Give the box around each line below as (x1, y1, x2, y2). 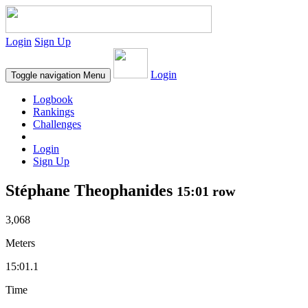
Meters (5, 236, 35, 249)
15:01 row (177, 183, 235, 199)
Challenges (33, 118, 81, 130)
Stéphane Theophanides (5, 181, 177, 199)
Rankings (33, 106, 74, 118)
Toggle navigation (11, 70, 80, 80)
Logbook (33, 93, 73, 105)
